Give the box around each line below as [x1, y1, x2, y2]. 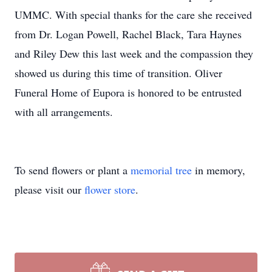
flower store [84, 182, 135, 197]
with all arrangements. [15, 104, 117, 119]
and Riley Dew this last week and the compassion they [15, 46, 253, 61]
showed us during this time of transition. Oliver [15, 66, 222, 80]
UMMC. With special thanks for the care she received [15, 7, 252, 22]
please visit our [15, 182, 84, 197]
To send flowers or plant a [15, 163, 131, 177]
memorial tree [131, 163, 192, 177]
